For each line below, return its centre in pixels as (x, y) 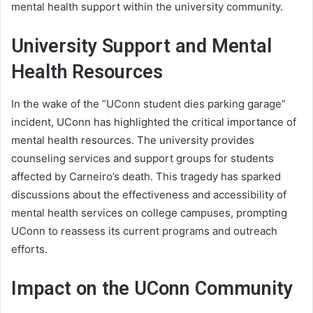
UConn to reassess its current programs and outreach (144, 231)
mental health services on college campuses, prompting (149, 212)
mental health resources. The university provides (133, 140)
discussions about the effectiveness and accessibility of (149, 194)
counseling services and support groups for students (143, 158)
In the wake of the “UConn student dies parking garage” (148, 103)
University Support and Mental (141, 46)
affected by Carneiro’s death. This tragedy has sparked (146, 176)
